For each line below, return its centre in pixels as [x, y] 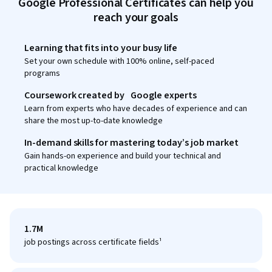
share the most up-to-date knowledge [93, 121]
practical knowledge [61, 168]
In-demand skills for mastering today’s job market [131, 142]
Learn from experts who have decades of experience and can [136, 108]
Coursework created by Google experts [111, 95]
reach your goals [136, 17]
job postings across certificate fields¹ [93, 242]
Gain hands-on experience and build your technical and [123, 156]
